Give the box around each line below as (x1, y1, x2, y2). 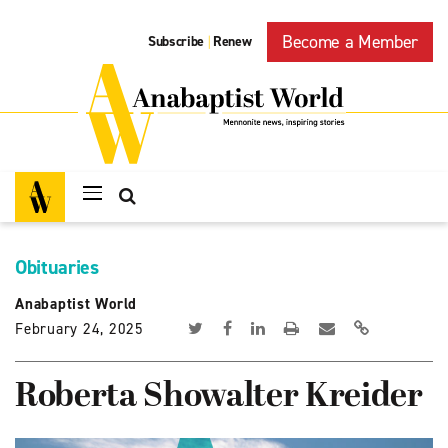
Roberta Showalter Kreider (15, 378, 423, 417)
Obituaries (15, 254, 99, 280)
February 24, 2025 (15, 319, 144, 339)
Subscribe (148, 32, 205, 52)
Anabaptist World (15, 294, 137, 314)
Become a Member (282, 30, 418, 54)
